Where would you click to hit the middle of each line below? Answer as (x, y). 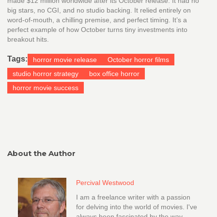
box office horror (114, 74)
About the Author (41, 154)
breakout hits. (28, 39)
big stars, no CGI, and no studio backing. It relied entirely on (99, 10)
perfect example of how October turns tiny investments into (97, 30)
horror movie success (46, 88)
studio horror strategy (46, 74)
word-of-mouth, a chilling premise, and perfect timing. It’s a (97, 20)
